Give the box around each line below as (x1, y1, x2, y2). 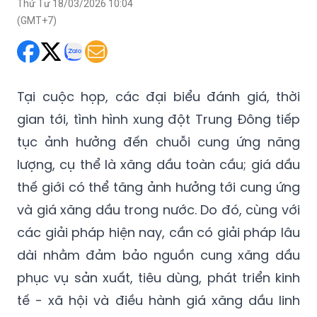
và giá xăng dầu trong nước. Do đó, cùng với (17, 200, 300, 219)
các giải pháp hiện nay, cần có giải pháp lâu (17, 223, 300, 241)
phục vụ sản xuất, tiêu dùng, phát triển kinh (17, 268, 300, 287)
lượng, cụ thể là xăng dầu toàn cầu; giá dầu (17, 155, 300, 173)
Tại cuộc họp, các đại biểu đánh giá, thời (17, 87, 300, 105)
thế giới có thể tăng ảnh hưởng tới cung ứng (17, 178, 300, 196)
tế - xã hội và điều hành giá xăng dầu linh (17, 291, 300, 309)
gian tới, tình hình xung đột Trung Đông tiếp (17, 110, 300, 128)
